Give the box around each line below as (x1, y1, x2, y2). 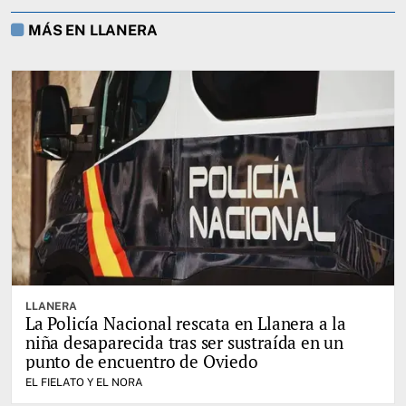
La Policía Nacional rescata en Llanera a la (25, 312, 346, 335)
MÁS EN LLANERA (27, 21, 158, 39)
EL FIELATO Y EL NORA (25, 376, 143, 390)
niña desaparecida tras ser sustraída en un (25, 331, 344, 354)
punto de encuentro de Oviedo (25, 350, 258, 373)
